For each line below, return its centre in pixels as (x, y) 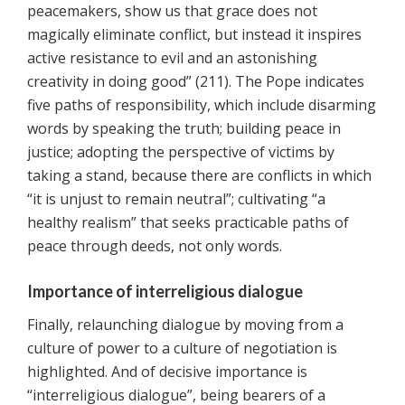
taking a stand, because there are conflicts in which (199, 176)
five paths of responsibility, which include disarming (202, 105)
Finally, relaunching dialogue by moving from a (185, 325)
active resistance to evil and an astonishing (172, 58)
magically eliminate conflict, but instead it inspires (194, 35)
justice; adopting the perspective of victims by (181, 152)
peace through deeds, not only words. (155, 246)
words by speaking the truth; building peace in (184, 129)
